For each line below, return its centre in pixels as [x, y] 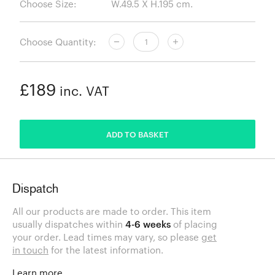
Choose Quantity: [58, 41]
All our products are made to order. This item [112, 211]
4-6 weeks [148, 224]
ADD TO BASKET [137, 134]
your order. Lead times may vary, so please [107, 237]
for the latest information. [106, 250]
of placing [194, 224]
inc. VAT [83, 91]
